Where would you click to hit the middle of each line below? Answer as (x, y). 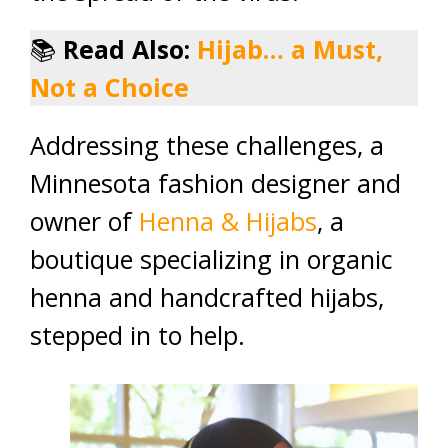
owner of (84, 221)
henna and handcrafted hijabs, (207, 297)
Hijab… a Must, (290, 49)
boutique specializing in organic (211, 259)
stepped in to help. (137, 335)
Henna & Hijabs (228, 221)
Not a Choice (109, 87)
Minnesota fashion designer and (215, 183)
